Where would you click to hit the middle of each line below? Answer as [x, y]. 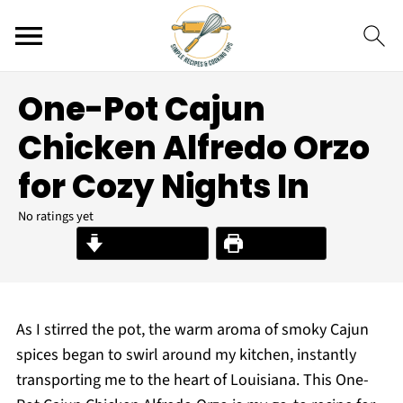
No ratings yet [56, 216]
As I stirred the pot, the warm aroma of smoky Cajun [192, 330]
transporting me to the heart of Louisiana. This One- [192, 380]
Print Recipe [280, 243]
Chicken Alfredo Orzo [194, 148]
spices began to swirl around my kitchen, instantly [186, 355]
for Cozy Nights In [164, 187]
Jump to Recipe [152, 243]
